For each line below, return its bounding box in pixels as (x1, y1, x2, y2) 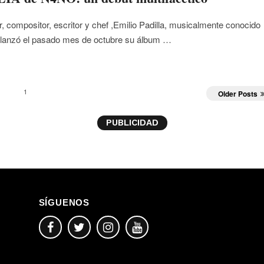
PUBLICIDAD (105, 117, 159, 128)
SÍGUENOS (38, 197, 90, 208)
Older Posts (217, 88, 258, 100)
